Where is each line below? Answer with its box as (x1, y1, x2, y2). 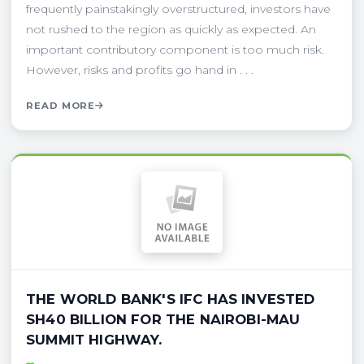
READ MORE (26, 99, 96, 111)
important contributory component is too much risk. (26, 41, 324, 57)
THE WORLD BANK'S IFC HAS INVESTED (26, 290, 315, 307)
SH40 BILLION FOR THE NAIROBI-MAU (26, 310, 301, 327)
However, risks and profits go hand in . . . (26, 62, 253, 77)
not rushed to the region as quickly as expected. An (26, 21, 316, 37)
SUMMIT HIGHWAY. (26, 331, 162, 348)
